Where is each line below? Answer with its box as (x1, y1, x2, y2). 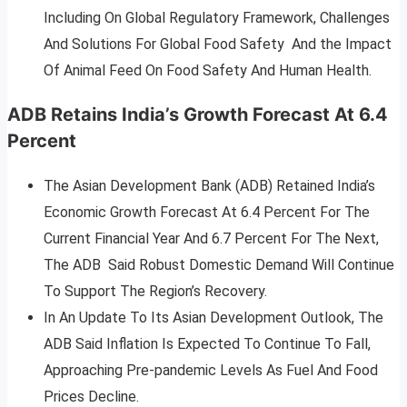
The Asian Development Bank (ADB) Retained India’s (44, 177, 375, 195)
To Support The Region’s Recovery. (44, 283, 267, 301)
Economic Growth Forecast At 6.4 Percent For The (44, 203, 370, 222)
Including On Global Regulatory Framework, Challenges (44, 9, 390, 27)
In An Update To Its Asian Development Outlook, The (44, 309, 383, 327)
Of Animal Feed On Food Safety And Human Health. (44, 62, 372, 80)
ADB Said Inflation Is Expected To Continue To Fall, (44, 335, 371, 353)
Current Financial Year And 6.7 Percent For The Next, (44, 230, 379, 248)
